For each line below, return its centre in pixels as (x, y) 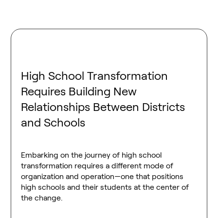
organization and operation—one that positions (102, 177)
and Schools (53, 123)
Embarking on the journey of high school (92, 155)
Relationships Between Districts (103, 107)
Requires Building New (79, 91)
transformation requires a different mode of (97, 166)
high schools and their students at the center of (105, 187)
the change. (42, 198)
